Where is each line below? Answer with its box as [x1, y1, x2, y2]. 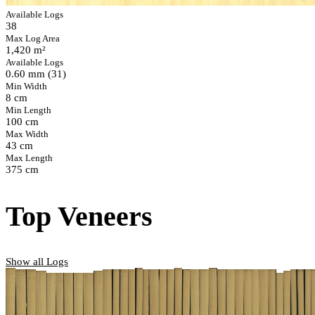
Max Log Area [6, 34, 60, 44]
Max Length [6, 153, 53, 164]
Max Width [6, 129, 49, 140]
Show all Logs [6, 255, 68, 267]
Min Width [6, 82, 47, 92]
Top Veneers [6, 200, 153, 232]
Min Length [6, 105, 51, 116]
